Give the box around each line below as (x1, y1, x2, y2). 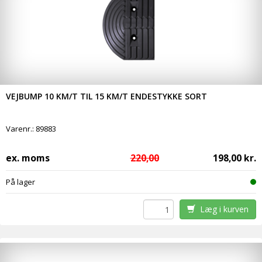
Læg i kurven (195, 204, 249, 215)
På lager (6, 177, 35, 188)
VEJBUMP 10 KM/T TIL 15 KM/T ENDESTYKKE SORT (6, 91, 207, 102)
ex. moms (6, 151, 50, 165)
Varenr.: (6, 123, 36, 135)
